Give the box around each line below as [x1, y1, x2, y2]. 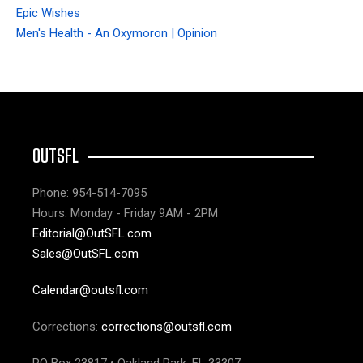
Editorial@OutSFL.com [32, 226, 152, 241]
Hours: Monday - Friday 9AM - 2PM [32, 206, 218, 221]
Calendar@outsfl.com [32, 283, 148, 298]
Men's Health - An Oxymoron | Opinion [16, 26, 217, 41]
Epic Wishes [16, 6, 80, 21]
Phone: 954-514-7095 [32, 186, 147, 201]
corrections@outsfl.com [101, 319, 232, 335]
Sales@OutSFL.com [32, 246, 139, 262]
